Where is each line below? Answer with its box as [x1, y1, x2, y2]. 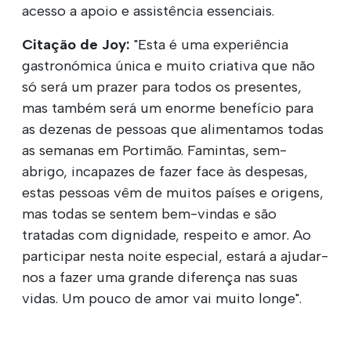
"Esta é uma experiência [134, 35, 288, 53]
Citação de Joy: [22, 35, 134, 53]
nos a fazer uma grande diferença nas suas [22, 268, 298, 286]
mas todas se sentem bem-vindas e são [22, 204, 277, 223]
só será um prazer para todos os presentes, [22, 78, 302, 96]
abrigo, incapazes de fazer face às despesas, [22, 162, 308, 180]
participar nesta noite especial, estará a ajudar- [22, 247, 328, 265]
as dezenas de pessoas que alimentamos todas [22, 120, 324, 138]
